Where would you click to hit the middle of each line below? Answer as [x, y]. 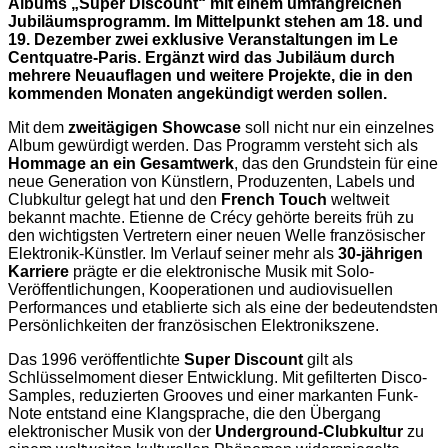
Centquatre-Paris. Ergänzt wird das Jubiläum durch [201, 57]
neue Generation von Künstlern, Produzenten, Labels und [211, 181]
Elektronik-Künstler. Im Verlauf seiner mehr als [173, 253]
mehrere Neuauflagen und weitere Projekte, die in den [210, 75]
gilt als [328, 359]
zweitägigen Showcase [154, 127]
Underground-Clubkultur [309, 431]
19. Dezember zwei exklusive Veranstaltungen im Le [203, 39]
